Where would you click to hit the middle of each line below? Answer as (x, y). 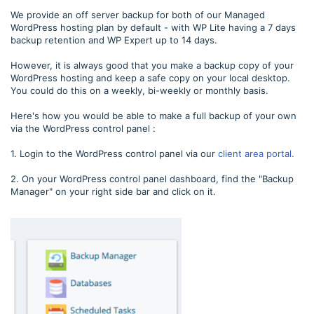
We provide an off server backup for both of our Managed (138, 15)
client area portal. (256, 153)
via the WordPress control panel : (83, 128)
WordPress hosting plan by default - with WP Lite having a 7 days (153, 27)
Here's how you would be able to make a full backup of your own (153, 116)
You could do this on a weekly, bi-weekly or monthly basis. (141, 90)
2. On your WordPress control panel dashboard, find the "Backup (152, 179)
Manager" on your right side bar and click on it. (113, 191)
